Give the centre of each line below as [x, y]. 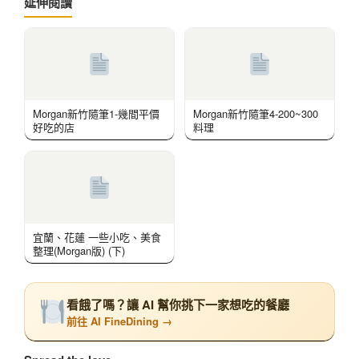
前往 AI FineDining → [120, 321]
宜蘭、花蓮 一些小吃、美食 [97, 236]
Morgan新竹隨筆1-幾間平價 [96, 113]
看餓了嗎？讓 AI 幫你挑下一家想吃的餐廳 [178, 304]
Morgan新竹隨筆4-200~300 [256, 113]
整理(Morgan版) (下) [79, 250]
